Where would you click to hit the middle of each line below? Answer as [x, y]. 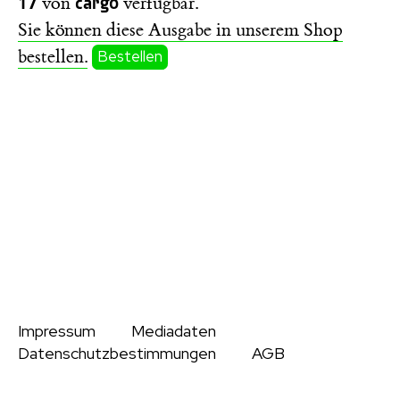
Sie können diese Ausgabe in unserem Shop [180, 29]
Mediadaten [174, 331]
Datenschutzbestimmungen [117, 353]
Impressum [57, 331]
